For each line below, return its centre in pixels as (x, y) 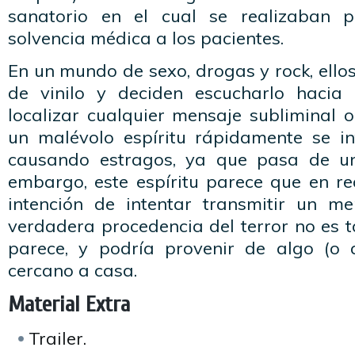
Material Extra (69, 304)
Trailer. (57, 338)
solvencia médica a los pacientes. (146, 38)
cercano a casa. (73, 270)
